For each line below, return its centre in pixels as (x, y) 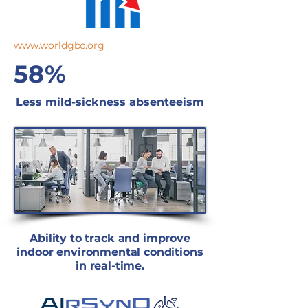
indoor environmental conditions (110, 252)
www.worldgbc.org (59, 45)
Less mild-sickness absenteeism (110, 102)
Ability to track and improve (110, 238)
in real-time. (110, 266)
